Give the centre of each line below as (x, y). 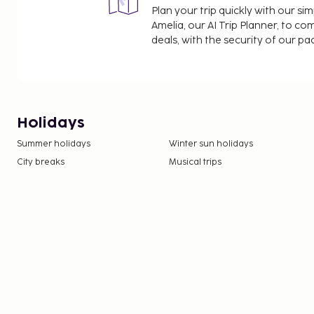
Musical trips (196, 162)
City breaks (41, 162)
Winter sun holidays (211, 144)
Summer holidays (54, 144)
